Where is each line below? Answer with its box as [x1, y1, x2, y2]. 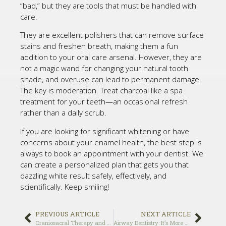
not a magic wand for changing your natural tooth [20, 63, 188, 74]
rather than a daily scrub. [20, 107, 106, 118]
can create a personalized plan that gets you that [20, 159, 189, 169]
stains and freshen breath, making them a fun [20, 41, 178, 51]
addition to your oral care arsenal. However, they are [20, 52, 202, 63]
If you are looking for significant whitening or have [20, 126, 189, 136]
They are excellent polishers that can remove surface [20, 30, 204, 40]
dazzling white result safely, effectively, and [20, 170, 166, 181]
